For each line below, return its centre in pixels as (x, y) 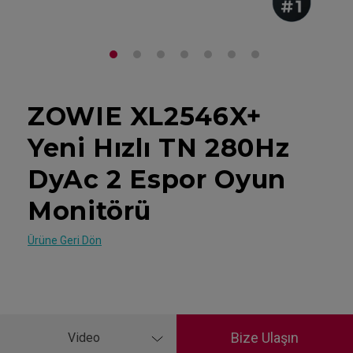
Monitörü (90, 210)
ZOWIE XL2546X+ (145, 116)
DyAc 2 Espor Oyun (157, 179)
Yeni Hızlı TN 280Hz (159, 147)
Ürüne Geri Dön (65, 241)
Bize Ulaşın (265, 338)
